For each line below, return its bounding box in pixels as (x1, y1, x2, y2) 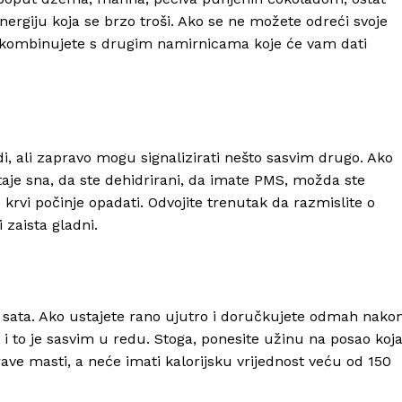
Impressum (170, 285, 240, 301)
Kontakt (170, 258, 222, 274)
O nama (170, 231, 221, 247)
